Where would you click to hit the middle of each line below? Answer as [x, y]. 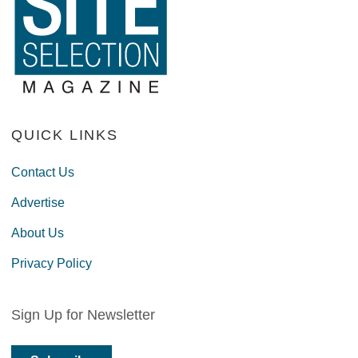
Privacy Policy [51, 263]
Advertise [38, 202]
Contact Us [42, 172]
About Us [37, 233]
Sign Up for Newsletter [83, 314]
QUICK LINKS [64, 135]
